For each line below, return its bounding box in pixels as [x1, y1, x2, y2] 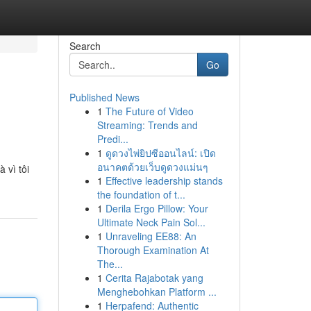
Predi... [96, 132, 128, 146]
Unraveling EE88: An [105, 229, 196, 243]
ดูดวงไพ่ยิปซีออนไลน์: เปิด [105, 146, 216, 160]
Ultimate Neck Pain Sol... [96, 215, 205, 229]
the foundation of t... [96, 187, 185, 201]
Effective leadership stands [105, 174, 223, 187]
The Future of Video [105, 104, 194, 118]
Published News [69, 90, 140, 104]
